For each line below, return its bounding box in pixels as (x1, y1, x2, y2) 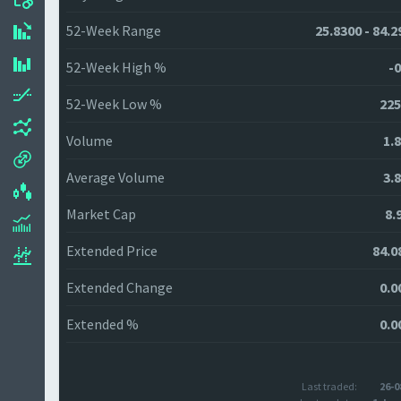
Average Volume (66, 168, 165, 186)
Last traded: (301, 380, 357, 393)
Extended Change (66, 278, 173, 296)
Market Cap (66, 205, 136, 223)
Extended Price (66, 242, 158, 260)
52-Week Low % (66, 95, 162, 113)
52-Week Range (66, 21, 161, 39)
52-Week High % (66, 58, 166, 76)
